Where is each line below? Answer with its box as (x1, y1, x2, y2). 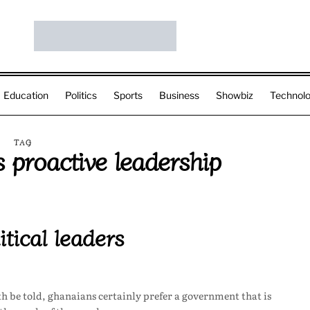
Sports (113, 89, 143, 101)
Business (159, 89, 199, 101)
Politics (65, 89, 97, 101)
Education (3, 89, 48, 101)
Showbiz (216, 89, 253, 101)
